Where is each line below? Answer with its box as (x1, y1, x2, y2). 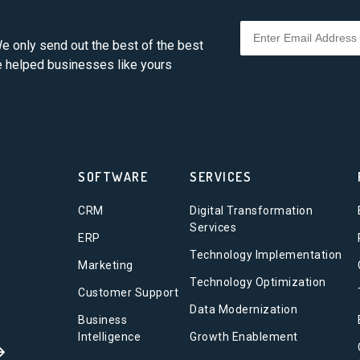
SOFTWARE (78, 169, 149, 185)
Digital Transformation (190, 204, 313, 217)
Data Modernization (190, 303, 298, 316)
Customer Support (78, 286, 179, 299)
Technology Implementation (190, 248, 342, 261)
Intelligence (78, 330, 141, 343)
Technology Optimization (190, 276, 326, 288)
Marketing (78, 259, 133, 272)
